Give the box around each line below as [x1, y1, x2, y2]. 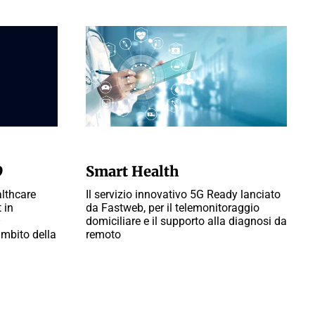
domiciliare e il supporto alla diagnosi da [86, 214, 287, 228]
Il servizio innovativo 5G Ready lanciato [86, 188, 281, 201]
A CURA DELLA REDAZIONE [86, 142, 195, 153]
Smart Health [86, 162, 179, 180]
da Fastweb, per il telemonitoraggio [86, 201, 259, 214]
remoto [86, 228, 121, 241]
